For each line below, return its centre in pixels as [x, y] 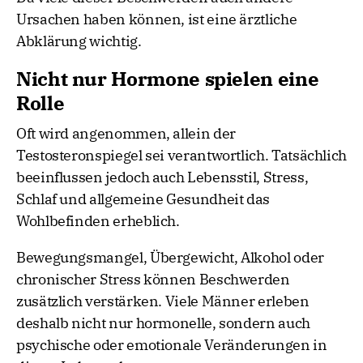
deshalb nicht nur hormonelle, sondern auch [163, 323]
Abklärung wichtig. [79, 41]
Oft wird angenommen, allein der [126, 134]
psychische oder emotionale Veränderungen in [172, 345]
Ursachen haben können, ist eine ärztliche [157, 19]
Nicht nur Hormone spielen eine [168, 79]
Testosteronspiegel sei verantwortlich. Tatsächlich [182, 156]
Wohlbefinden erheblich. [98, 221]
